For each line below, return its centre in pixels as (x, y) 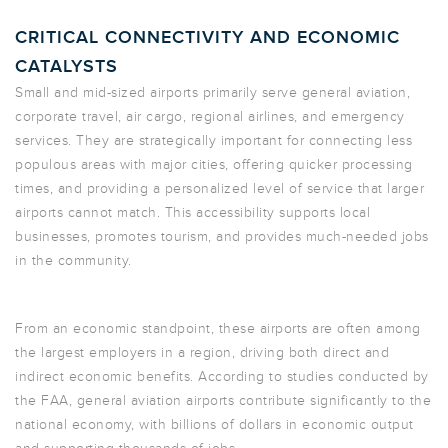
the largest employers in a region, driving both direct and (202, 352)
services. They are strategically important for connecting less (213, 140)
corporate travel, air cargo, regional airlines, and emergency (210, 116)
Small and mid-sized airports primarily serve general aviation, (212, 92)
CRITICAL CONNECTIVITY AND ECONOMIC (207, 37)
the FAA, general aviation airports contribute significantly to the (223, 400)
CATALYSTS (66, 66)
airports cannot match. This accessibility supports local (192, 212)
